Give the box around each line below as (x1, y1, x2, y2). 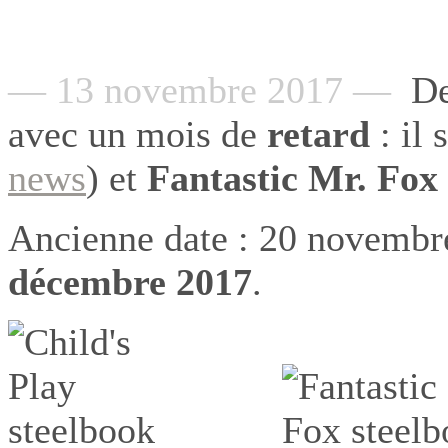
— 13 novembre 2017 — (8, 68, 401, 111)
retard (267, 112, 370, 155)
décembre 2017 (8, 260, 252, 303)
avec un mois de (8, 112, 267, 155)
